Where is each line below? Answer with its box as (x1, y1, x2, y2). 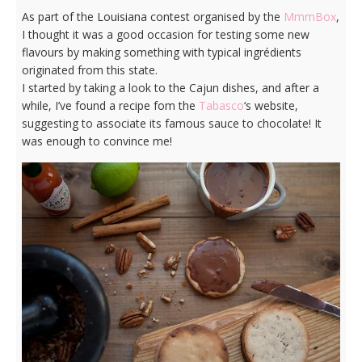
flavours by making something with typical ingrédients (21, 44, 301, 60)
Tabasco (198, 98, 244, 113)
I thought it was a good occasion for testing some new (21, 27, 309, 42)
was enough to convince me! (21, 133, 172, 149)
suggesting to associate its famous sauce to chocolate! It (21, 116, 322, 131)
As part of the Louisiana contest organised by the (21, 9, 284, 24)
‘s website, (243, 98, 298, 113)
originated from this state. (21, 62, 158, 78)
